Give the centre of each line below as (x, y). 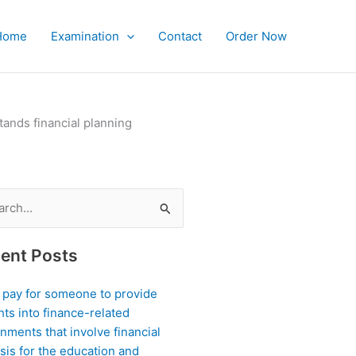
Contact (180, 36)
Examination (85, 36)
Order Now (256, 36)
